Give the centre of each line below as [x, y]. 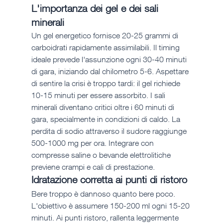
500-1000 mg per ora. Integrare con [93, 143]
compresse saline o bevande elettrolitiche [102, 155]
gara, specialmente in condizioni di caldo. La [107, 119]
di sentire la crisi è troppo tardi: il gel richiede [107, 83]
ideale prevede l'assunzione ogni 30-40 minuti [110, 59]
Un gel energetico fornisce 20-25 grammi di [106, 36]
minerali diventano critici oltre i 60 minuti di [104, 107]
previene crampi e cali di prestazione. [93, 167]
